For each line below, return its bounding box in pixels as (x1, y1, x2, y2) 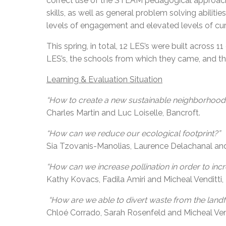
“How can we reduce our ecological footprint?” (46, 128, 220, 138)
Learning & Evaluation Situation (46, 74, 162, 84)
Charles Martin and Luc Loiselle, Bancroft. (46, 107, 200, 118)
